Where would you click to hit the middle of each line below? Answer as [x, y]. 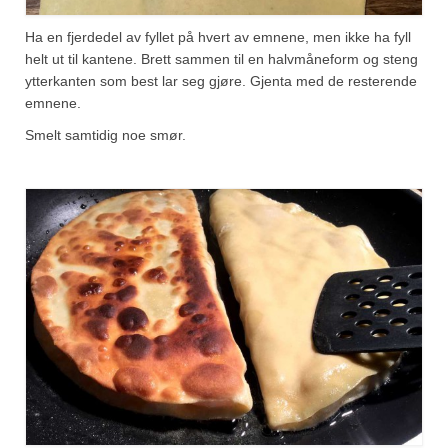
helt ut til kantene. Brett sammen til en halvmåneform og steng [221, 59]
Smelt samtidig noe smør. [105, 135]
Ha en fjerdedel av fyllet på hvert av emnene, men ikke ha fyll [218, 37]
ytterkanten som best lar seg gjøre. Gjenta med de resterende [221, 81]
